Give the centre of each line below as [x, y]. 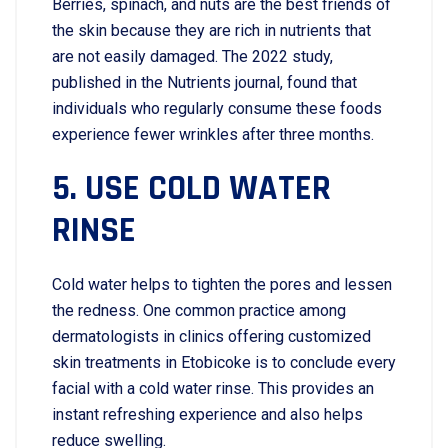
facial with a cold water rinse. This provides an [213, 388]
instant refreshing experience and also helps [207, 414]
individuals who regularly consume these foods [217, 108]
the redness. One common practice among [199, 310]
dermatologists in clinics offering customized [211, 336]
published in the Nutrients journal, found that [204, 82]
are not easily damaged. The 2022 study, [192, 56]
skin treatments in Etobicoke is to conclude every [224, 362]
